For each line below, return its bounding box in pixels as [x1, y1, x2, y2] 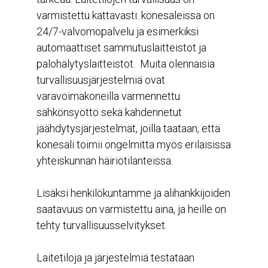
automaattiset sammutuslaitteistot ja [36, 41, 206, 54]
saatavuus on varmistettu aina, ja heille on [36, 203, 226, 216]
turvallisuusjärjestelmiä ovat [36, 74, 165, 87]
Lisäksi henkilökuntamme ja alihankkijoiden [36, 187, 230, 200]
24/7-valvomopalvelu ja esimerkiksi [36, 25, 199, 38]
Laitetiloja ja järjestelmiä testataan [36, 251, 194, 264]
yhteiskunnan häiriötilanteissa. [36, 154, 173, 167]
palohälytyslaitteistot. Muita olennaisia [36, 57, 215, 71]
